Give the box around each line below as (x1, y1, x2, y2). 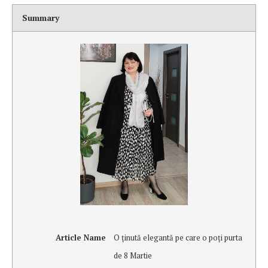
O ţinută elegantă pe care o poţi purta (113, 232, 242, 243)
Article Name (55, 232, 106, 243)
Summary (22, 12, 60, 23)
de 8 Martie (113, 250, 152, 261)
